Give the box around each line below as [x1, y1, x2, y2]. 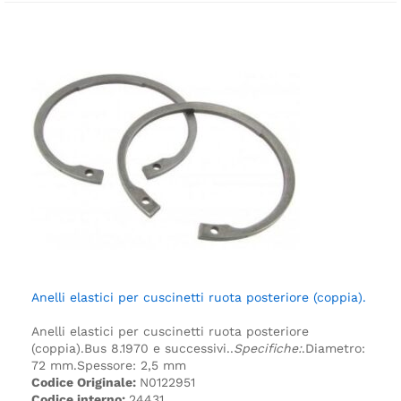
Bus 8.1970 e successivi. [84, 340, 230, 355]
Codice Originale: [31, 374, 140, 389]
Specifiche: [234, 340, 302, 355]
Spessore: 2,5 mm [77, 357, 186, 372]
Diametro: [305, 340, 365, 355]
